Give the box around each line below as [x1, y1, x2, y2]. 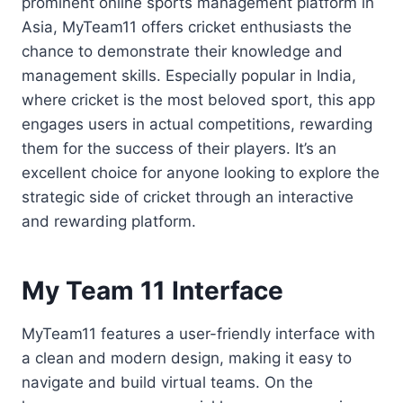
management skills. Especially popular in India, [22, 67, 356, 85]
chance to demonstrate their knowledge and [22, 42, 343, 61]
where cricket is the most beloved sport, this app [22, 91, 375, 110]
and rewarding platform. [22, 212, 196, 231]
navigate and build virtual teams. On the [22, 373, 313, 392]
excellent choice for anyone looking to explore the [22, 164, 380, 183]
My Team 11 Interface [22, 275, 283, 307]
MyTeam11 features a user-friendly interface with [22, 325, 375, 344]
